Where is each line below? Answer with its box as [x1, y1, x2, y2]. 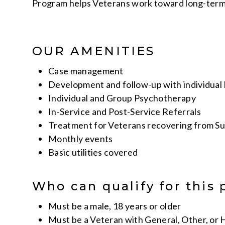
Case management [48, 65, 124, 76]
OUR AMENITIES [32, 44, 155, 58]
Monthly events [48, 133, 113, 144]
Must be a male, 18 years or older [48, 200, 181, 211]
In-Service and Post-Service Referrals [48, 106, 201, 117]
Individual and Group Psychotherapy [48, 92, 196, 103]
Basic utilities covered [48, 147, 138, 158]
